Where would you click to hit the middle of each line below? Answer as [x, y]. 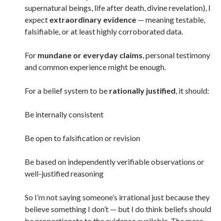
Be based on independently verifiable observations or [114, 162]
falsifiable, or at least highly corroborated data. [104, 31]
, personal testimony [176, 55]
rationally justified [142, 91]
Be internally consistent [64, 114]
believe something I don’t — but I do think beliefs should [118, 209]
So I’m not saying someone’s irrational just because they [117, 197]
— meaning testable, [171, 19]
